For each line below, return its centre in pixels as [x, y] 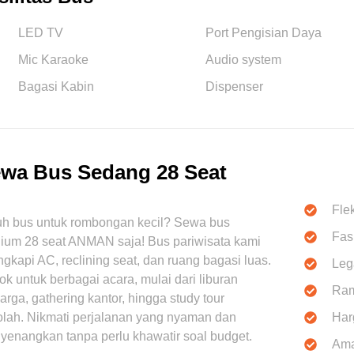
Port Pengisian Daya [263, 32]
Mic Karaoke [53, 59]
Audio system [243, 59]
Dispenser [234, 86]
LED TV [40, 32]
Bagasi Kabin [56, 86]
